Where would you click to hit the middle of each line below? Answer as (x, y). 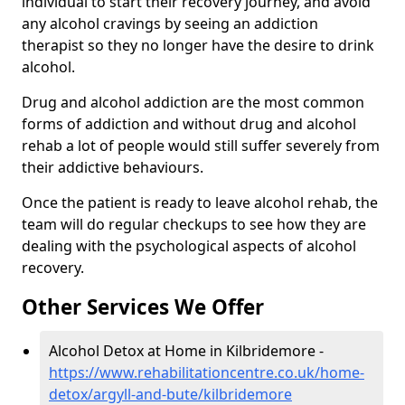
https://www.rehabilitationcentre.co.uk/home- (207, 373)
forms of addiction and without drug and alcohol (189, 124)
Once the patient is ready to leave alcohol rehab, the (200, 203)
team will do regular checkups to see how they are (194, 225)
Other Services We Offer (143, 307)
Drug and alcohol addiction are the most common (193, 103)
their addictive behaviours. (113, 168)
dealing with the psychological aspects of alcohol (189, 246)
